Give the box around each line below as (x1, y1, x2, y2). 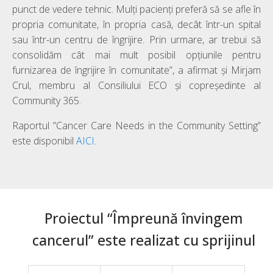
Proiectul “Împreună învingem (44, 208, 243, 228)
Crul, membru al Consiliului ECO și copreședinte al (12, 78, 261, 92)
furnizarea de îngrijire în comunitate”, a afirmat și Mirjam (12, 63, 261, 77)
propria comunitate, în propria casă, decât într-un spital (12, 17, 261, 31)
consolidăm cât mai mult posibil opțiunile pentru (12, 48, 261, 62)
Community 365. (12, 93, 81, 107)
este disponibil (12, 133, 76, 147)
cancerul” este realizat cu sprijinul (32, 230, 255, 250)
